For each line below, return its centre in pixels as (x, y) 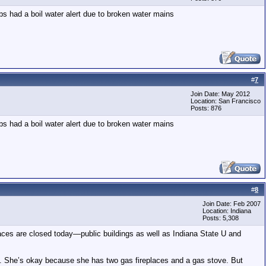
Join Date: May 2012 (220, 94)
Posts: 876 (206, 108)
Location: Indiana (227, 211)
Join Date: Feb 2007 (232, 204)
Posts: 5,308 (221, 218)
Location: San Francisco (226, 101)
